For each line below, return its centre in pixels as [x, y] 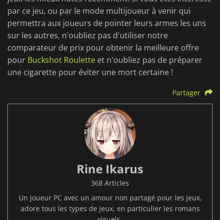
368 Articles [110, 183]
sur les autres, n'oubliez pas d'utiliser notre [88, 36]
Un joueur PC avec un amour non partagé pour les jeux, [110, 198]
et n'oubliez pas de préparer [149, 60]
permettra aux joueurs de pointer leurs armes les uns [107, 23]
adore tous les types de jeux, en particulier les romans [110, 209]
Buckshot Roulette [61, 60]
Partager [187, 93]
